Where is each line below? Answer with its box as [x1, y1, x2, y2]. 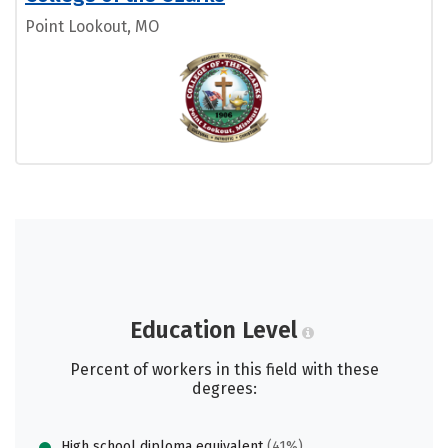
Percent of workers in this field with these [69, 360, 379, 380]
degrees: [191, 379, 257, 399]
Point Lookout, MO [25, 17, 159, 37]
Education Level [129, 316, 297, 345]
